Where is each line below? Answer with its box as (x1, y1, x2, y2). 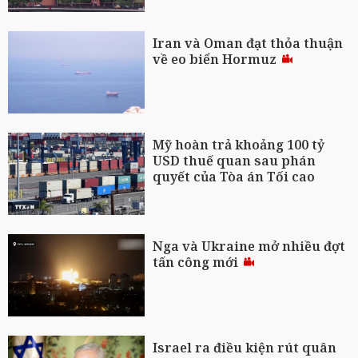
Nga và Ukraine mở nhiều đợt (153, 237, 346, 255)
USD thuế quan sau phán (153, 152, 316, 170)
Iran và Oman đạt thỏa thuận (153, 34, 344, 53)
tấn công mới (153, 253, 242, 271)
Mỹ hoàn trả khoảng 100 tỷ (153, 136, 325, 154)
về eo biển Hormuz (153, 50, 280, 69)
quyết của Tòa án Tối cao (153, 168, 316, 186)
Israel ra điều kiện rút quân (153, 338, 337, 356)
